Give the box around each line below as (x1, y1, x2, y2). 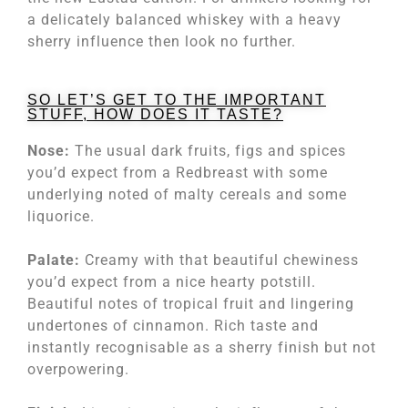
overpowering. (27, 361, 129, 378)
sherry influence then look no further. (27, 33, 296, 50)
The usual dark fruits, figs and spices (70, 142, 346, 159)
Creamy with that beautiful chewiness (80, 251, 359, 269)
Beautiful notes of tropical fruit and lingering (27, 295, 354, 312)
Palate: (27, 251, 80, 269)
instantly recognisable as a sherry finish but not (27, 339, 376, 356)
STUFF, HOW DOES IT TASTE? (27, 107, 283, 122)
